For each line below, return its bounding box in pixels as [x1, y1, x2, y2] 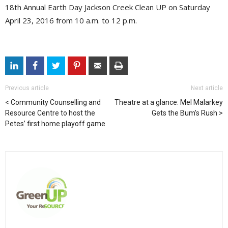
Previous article [5, 84, 49, 92]
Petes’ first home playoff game [5, 120, 105, 128]
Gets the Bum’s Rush [152, 109, 217, 118]
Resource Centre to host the [5, 109, 95, 118]
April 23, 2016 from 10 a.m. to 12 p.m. [5, 15, 137, 26]
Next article [191, 84, 223, 92]
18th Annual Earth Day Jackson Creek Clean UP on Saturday [5, 2, 210, 13]
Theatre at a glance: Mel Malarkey [115, 98, 223, 107]
